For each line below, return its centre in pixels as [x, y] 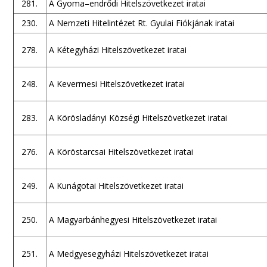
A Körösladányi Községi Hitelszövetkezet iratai [138, 118]
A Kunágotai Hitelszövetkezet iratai [116, 186]
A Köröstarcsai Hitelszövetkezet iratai [121, 152]
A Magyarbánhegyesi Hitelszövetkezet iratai [133, 220]
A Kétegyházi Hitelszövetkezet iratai [117, 50]
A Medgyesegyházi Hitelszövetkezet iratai [128, 254]
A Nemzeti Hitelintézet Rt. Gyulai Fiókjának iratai [141, 23]
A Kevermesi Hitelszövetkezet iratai [117, 84]
